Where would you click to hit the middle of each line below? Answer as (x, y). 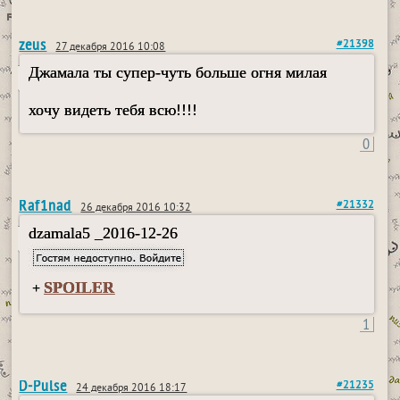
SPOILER (79, 287)
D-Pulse (43, 385)
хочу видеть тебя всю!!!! (113, 110)
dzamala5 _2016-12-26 (104, 233)
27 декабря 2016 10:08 (111, 48)
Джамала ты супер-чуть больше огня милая (178, 72)
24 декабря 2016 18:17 (132, 389)
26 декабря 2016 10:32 (136, 208)
